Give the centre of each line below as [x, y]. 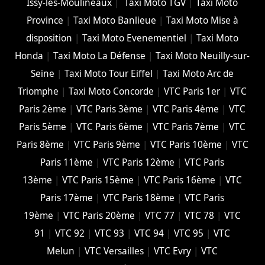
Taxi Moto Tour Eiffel [109, 74]
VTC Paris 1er [192, 92]
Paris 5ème [43, 127]
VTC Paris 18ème [139, 198]
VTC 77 [160, 216]
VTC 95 [189, 234]
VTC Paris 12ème [139, 163]
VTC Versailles [114, 251]
